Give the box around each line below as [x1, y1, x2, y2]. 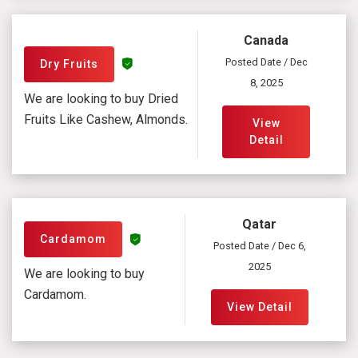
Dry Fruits [40, 57, 98, 70]
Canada [244, 33, 288, 49]
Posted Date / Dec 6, [213, 240, 306, 253]
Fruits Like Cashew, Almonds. [24, 111, 188, 127]
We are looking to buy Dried [24, 90, 178, 106]
